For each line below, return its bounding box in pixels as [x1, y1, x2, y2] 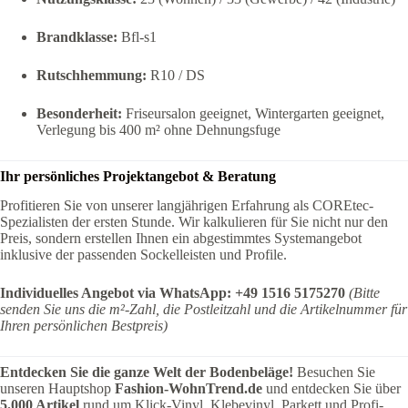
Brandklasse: [36, 28, 117, 45]
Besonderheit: [36, 105, 122, 121]
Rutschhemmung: [36, 66, 147, 83]
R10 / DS [147, 66, 205, 83]
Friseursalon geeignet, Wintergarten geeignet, [122, 105, 384, 121]
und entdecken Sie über [262, 381, 401, 397]
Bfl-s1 [117, 28, 157, 45]
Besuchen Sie [293, 364, 375, 381]
